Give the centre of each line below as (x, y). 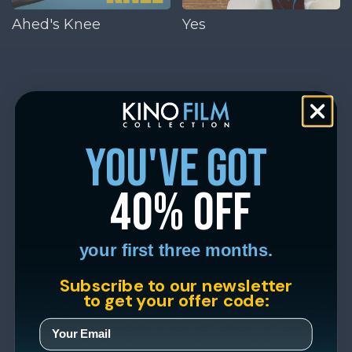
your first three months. (176, 250)
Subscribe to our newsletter (176, 285)
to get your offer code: (176, 300)
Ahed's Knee (56, 24)
